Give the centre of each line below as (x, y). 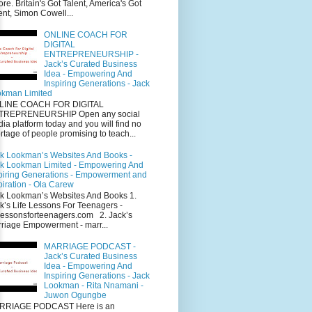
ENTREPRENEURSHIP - (91, 54)
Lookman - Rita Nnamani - (93, 285)
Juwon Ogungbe (75, 295)
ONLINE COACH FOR (85, 34)
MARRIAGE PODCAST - (89, 246)
